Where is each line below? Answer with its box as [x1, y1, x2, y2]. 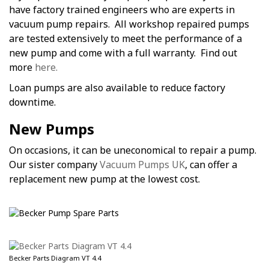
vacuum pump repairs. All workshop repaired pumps [9, 17, 249, 31]
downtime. [9, 95, 56, 109]
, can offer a [185, 158, 237, 172]
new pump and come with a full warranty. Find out [9, 46, 237, 60]
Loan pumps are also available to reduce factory [9, 81, 225, 95]
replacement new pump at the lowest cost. [9, 172, 200, 186]
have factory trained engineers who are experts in [9, 3, 235, 17]
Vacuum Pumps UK [100, 158, 185, 172]
